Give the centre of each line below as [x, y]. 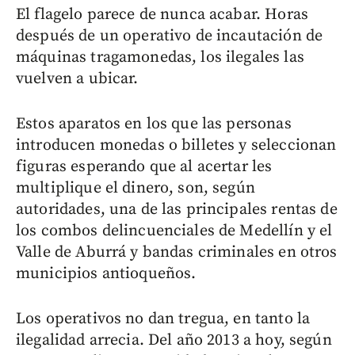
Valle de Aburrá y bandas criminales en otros [177, 252]
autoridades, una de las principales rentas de [177, 209]
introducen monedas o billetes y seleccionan [176, 145]
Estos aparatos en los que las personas [154, 124]
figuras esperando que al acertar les [144, 166]
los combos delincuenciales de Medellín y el [174, 231]
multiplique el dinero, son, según [136, 188]
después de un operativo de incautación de [170, 36]
